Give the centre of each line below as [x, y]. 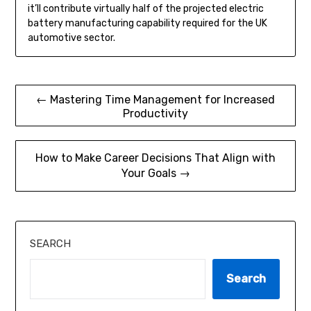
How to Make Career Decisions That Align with [155, 158]
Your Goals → [155, 174]
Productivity [155, 114]
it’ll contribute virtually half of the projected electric [145, 9]
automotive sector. [71, 38]
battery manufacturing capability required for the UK [147, 24]
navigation [57, 118]
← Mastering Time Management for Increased [155, 100]
